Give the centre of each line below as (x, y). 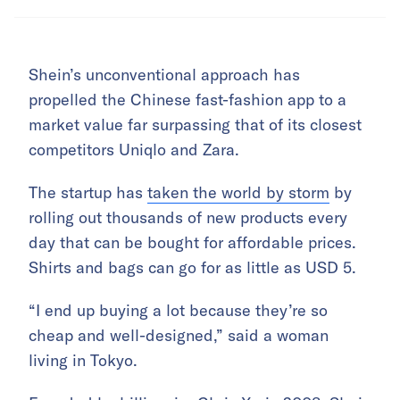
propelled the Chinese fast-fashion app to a (187, 100)
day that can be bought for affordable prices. (192, 243)
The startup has (88, 193)
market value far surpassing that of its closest (195, 125)
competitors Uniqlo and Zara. (134, 150)
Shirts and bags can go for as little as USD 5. (192, 268)
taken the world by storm (238, 193)
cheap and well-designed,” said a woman (179, 336)
